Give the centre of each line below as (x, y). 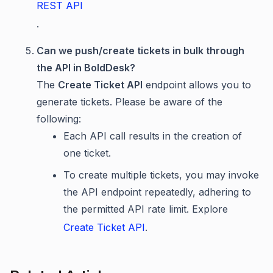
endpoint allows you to (197, 85)
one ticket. (87, 153)
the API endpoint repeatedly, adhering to (157, 192)
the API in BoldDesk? (86, 68)
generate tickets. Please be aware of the (129, 102)
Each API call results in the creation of (153, 136)
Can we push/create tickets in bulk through (140, 51)
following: (59, 119)
